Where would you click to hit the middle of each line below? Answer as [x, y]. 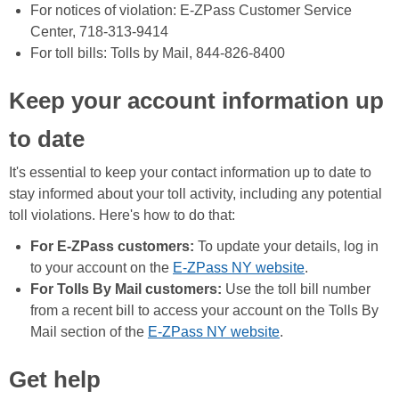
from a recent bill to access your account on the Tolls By [204, 311]
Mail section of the [89, 332]
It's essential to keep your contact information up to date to [190, 173]
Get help [55, 380]
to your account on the [102, 268]
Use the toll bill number [298, 289]
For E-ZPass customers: [114, 247]
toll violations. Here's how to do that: [122, 216]
